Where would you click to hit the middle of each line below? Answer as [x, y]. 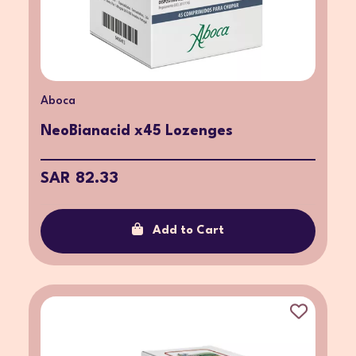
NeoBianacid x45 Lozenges [137, 131]
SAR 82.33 [79, 178]
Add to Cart [188, 230]
